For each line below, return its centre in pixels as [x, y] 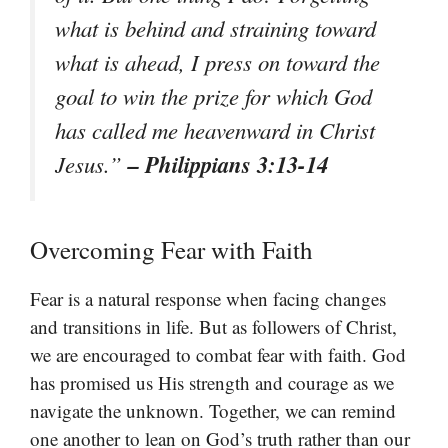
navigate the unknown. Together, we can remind [213, 410]
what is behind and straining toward [215, 27]
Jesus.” [91, 163]
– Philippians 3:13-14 [228, 163]
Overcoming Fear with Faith [171, 249]
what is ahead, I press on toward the [217, 61]
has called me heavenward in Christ [215, 129]
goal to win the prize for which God [213, 95]
